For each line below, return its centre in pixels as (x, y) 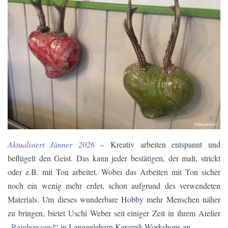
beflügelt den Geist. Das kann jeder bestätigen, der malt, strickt (114, 158)
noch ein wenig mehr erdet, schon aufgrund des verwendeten (114, 186)
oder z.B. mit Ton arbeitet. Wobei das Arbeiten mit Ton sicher (114, 172)
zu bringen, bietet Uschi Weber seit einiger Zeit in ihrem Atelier (114, 213)
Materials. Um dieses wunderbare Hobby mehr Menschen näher (114, 199)
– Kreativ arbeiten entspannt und (160, 145)
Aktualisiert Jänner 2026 (54, 145)
